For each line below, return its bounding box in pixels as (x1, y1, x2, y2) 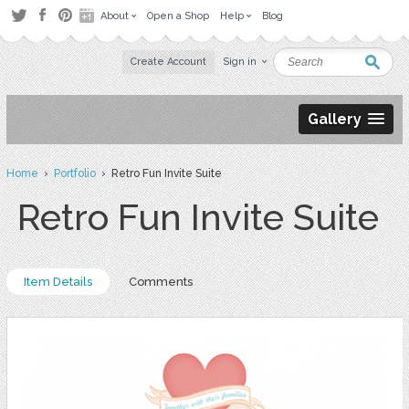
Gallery (308, 110, 362, 128)
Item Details (23, 275, 92, 288)
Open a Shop (147, 10, 209, 22)
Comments (128, 275, 193, 288)
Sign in (223, 56, 257, 68)
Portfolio (53, 167, 96, 180)
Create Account (131, 56, 207, 68)
